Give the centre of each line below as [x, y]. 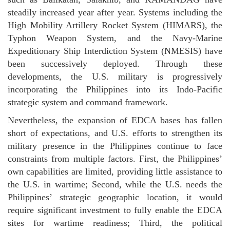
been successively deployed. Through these [115, 64]
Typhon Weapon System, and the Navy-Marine [115, 38]
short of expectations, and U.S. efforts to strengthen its [115, 133]
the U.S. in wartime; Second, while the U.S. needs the [115, 184]
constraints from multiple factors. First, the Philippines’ [115, 159]
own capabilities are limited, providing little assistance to [115, 171]
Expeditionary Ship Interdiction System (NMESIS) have [115, 51]
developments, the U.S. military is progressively [115, 76]
